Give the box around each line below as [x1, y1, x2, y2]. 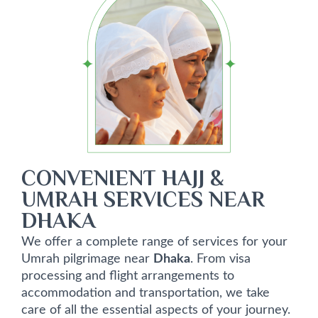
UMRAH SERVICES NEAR [21, 185, 265, 219]
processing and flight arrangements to [21, 270, 234, 283]
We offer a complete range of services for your [21, 236, 287, 248]
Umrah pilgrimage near [21, 253, 153, 265]
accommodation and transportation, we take [21, 287, 270, 300]
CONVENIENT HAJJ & [21, 163, 224, 198]
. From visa [190, 253, 251, 265]
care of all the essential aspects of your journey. [21, 304, 290, 317]
